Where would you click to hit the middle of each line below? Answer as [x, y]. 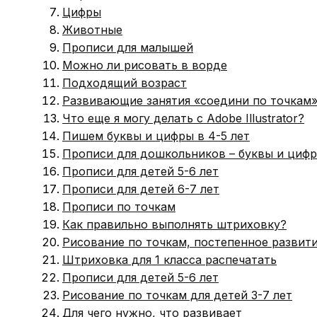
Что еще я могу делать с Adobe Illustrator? [183, 118]
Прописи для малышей [128, 47]
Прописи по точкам [119, 206]
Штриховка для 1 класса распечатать [169, 259]
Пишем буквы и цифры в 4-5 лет [156, 136]
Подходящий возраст [125, 82]
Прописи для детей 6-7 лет [141, 189]
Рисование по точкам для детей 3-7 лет [177, 295]
